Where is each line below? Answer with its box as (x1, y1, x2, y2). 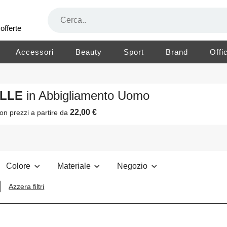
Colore (6, 162, 32, 171)
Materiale (57, 162, 92, 171)
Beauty (75, 48, 102, 56)
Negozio (117, 162, 149, 171)
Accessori (16, 48, 54, 56)
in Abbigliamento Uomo (26, 89, 150, 103)
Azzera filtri (9, 182, 45, 191)
